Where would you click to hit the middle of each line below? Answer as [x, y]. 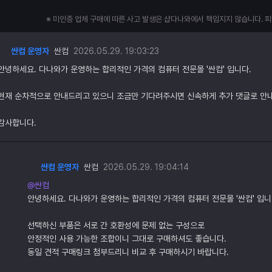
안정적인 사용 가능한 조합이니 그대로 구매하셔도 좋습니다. [127, 239]
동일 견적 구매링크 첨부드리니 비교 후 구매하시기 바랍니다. [128, 252]
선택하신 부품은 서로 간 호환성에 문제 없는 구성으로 [116, 225]
